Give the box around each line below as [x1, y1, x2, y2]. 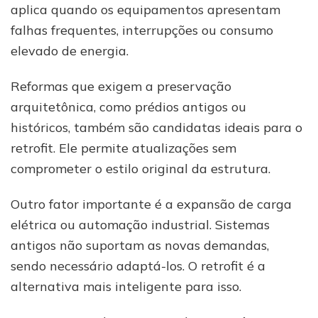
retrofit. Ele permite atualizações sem [11, 140, 236, 157]
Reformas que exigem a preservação [11, 78, 231, 95]
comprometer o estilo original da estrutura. [11, 160, 270, 177]
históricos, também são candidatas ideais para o [11, 119, 302, 136]
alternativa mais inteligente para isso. [11, 278, 241, 295]
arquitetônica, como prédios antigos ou [11, 99, 246, 116]
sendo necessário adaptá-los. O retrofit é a [11, 258, 265, 275]
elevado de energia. [11, 43, 128, 60]
